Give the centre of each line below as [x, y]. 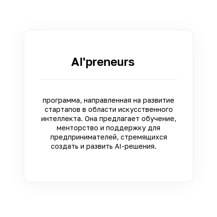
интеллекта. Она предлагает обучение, [108, 118]
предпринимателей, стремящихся [108, 137]
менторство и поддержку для [108, 127]
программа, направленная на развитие [108, 100]
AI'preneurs [108, 61]
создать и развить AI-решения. [108, 146]
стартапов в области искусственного [108, 109]
